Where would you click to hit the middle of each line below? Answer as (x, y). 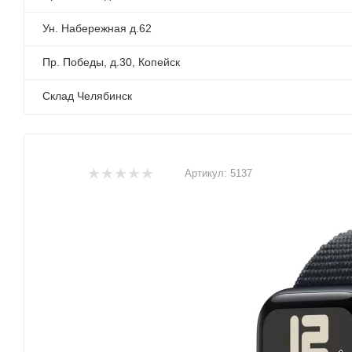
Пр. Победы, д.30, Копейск (111, 62)
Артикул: (206, 173)
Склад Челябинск (87, 96)
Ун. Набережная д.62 (97, 28)
